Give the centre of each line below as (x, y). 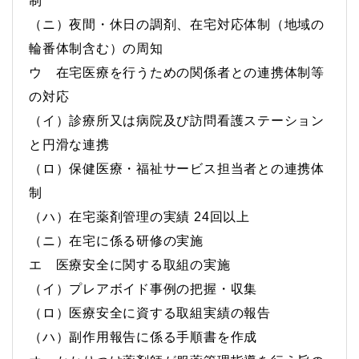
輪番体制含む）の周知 (96, 48)
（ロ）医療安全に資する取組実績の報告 (150, 313)
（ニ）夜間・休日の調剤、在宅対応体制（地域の (177, 24)
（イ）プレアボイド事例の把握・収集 (143, 288)
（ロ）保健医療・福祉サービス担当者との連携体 (177, 168)
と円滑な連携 (78, 144)
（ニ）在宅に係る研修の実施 (116, 240)
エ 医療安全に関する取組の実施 (130, 264)
